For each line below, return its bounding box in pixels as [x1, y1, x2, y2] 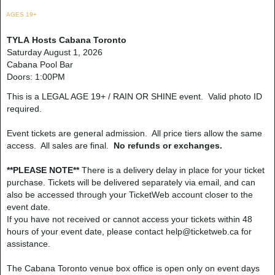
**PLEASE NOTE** [7, 165, 79, 175]
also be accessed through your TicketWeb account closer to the [7, 189, 253, 199]
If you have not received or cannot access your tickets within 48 [7, 214, 252, 224]
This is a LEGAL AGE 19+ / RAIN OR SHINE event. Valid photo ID [7, 91, 262, 101]
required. [7, 103, 47, 114]
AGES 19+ [6, 10, 37, 18]
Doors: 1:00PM [7, 71, 65, 82]
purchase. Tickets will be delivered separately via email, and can [7, 177, 255, 187]
